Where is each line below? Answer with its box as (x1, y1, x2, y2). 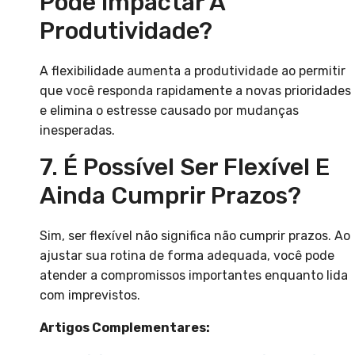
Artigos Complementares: (40, 320, 210, 336)
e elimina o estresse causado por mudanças (40, 103, 299, 119)
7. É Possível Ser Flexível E (40, 153, 330, 182)
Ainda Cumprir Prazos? (40, 181, 301, 211)
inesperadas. (40, 123, 115, 139)
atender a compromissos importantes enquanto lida (40, 268, 348, 284)
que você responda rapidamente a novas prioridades (40, 83, 351, 99)
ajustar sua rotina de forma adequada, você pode (40, 248, 334, 264)
